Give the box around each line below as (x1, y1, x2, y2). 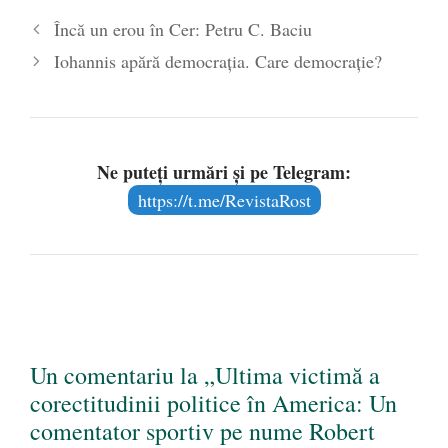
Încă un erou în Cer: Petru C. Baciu (53, 17, 312, 42)
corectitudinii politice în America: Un (30, 387, 397, 420)
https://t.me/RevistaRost (137, 188, 311, 213)
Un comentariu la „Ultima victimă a (30, 359, 380, 392)
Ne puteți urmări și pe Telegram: (97, 159, 351, 186)
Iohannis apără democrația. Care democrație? (53, 49, 382, 74)
